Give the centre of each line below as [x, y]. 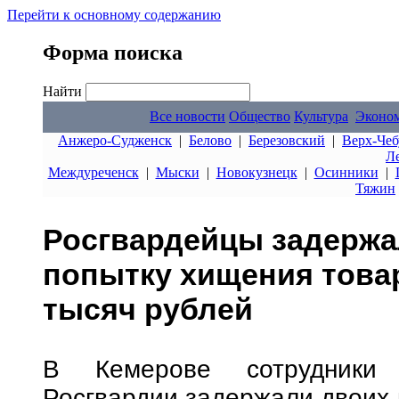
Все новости [187, 116]
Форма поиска [113, 52]
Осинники [346, 172]
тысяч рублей [148, 309]
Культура [321, 116]
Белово [210, 140]
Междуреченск [93, 172]
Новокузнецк [256, 172]
